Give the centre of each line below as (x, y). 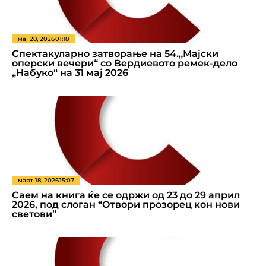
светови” (34, 214)
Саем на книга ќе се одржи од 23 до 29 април (126, 195)
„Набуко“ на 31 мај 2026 (70, 73)
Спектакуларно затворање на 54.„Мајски (115, 54)
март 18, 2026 (38, 180)
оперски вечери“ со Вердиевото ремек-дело (125, 63)
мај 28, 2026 (36, 39)
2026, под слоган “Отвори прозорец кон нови (126, 205)
